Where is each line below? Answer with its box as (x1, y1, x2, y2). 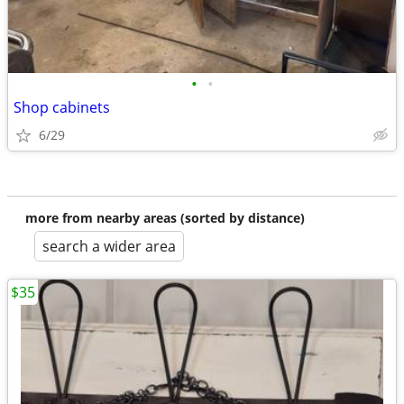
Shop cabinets (14, 97, 110, 117)
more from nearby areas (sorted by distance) (25, 209, 305, 226)
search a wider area (42, 236, 176, 256)
